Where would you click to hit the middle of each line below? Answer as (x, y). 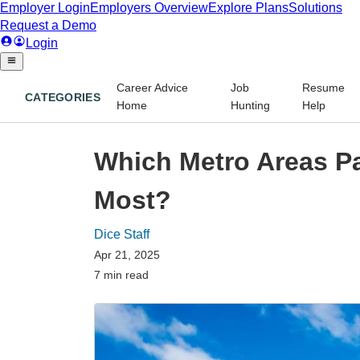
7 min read (121, 274)
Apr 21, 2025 (127, 254)
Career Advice (152, 87)
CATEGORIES (63, 98)
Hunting (251, 105)
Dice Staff (122, 234)
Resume (324, 87)
